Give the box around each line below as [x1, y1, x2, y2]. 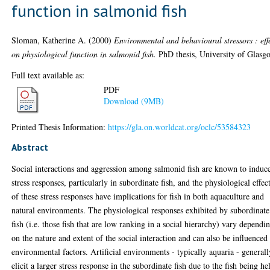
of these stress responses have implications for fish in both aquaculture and [11, 190, 265, 202]
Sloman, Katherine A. [11, 34, 87, 46]
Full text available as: [11, 69, 85, 81]
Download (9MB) [104, 95, 165, 107]
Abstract [11, 140, 49, 153]
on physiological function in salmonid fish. [11, 48, 157, 60]
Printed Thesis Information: [11, 121, 108, 133]
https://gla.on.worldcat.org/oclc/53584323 [108, 121, 251, 133]
